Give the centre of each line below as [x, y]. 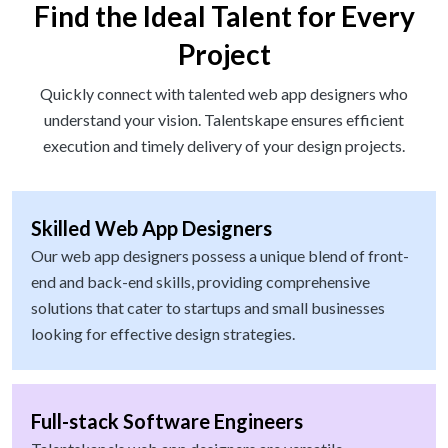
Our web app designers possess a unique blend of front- [220, 256]
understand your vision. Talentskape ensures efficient [224, 120]
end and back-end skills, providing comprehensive [200, 282]
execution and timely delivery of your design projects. [224, 146]
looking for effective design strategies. [163, 334]
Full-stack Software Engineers [167, 421]
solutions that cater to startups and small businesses [208, 308]
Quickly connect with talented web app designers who [224, 94]
